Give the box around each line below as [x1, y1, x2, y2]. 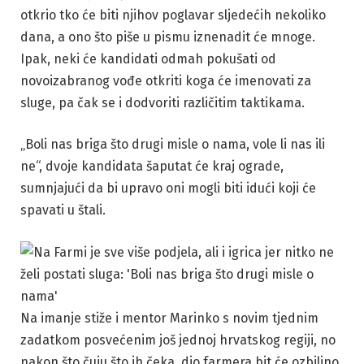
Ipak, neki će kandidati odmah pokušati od [20, 50, 276, 67]
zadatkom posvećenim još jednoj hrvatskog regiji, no [20, 331, 336, 348]
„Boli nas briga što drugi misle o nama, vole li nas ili [20, 136, 325, 153]
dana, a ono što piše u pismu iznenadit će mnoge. [20, 28, 315, 45]
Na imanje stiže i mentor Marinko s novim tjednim [20, 310, 318, 326]
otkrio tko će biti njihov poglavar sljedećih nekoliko [20, 6, 326, 23]
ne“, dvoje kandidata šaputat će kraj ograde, [20, 158, 284, 175]
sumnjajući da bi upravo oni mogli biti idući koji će [20, 180, 316, 197]
